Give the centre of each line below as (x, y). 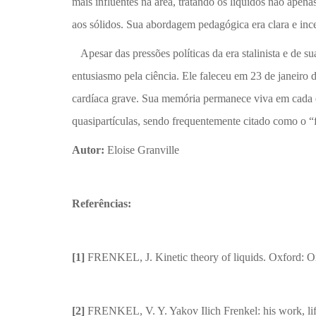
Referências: (103, 204)
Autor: (88, 150)
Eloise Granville (142, 150)
